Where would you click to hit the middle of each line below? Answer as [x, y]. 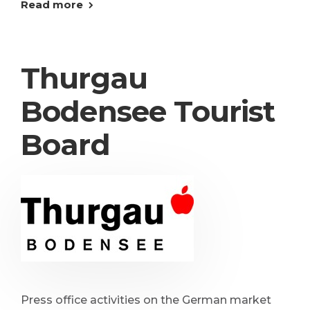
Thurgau [84, 78]
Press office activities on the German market [146, 300]
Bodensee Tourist [148, 111]
